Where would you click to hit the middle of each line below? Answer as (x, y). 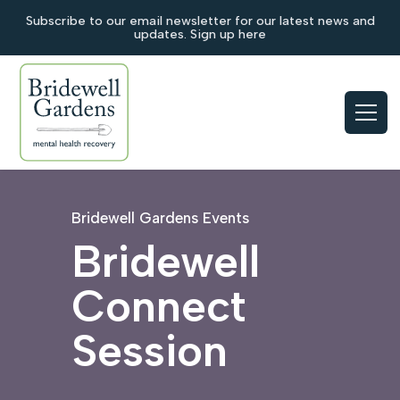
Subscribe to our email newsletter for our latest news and (200, 21)
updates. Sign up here (200, 34)
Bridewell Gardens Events (160, 218)
